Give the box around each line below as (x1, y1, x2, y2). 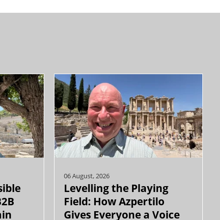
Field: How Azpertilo (63, 194, 165, 209)
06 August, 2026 (63, 171, 110, 181)
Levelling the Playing (63, 181, 168, 195)
